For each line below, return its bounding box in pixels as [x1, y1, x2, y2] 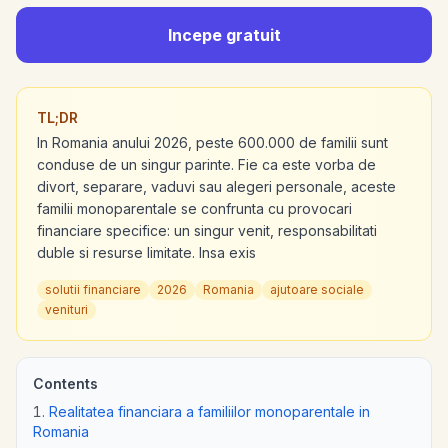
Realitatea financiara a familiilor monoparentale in [49, 402, 370, 420]
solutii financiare [45, 281, 141, 297]
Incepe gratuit [167, 24, 281, 45]
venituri [45, 301, 88, 317]
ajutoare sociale [270, 281, 364, 297]
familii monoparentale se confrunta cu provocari [37, 199, 352, 217]
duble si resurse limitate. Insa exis [37, 243, 256, 261]
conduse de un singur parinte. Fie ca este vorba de [37, 155, 376, 173]
